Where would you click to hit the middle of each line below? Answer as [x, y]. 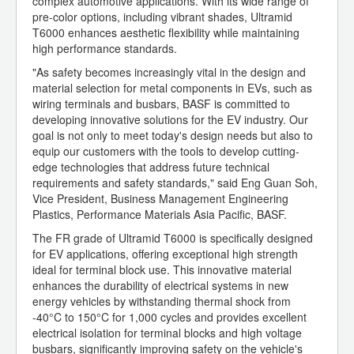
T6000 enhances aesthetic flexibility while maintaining [166, 33]
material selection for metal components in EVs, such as [172, 88]
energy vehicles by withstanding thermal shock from [162, 301]
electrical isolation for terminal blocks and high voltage [167, 333]
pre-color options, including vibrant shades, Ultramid [162, 17]
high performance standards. [105, 49]
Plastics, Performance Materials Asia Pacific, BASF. [160, 215]
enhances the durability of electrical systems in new [160, 286]
